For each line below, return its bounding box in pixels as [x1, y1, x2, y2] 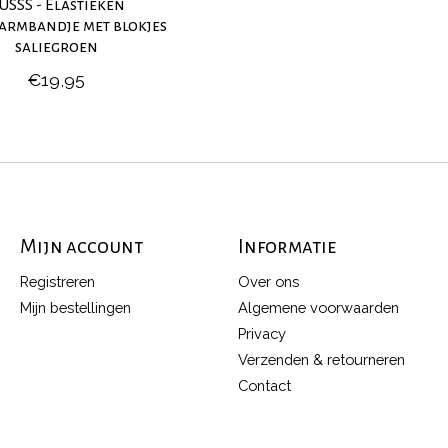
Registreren [19, 272, 95, 290]
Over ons [237, 272, 299, 290]
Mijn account [19, 236, 143, 258]
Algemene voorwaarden [237, 298, 399, 316]
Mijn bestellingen [19, 298, 131, 316]
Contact [237, 377, 291, 395]
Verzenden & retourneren [237, 351, 405, 369]
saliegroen [14, 38, 98, 57]
